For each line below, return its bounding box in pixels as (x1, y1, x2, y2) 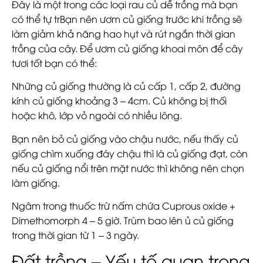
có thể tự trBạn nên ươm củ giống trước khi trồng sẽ (12, 12, 242, 25)
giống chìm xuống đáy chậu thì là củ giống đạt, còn (12, 146, 248, 160)
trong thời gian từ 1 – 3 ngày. (12, 228, 139, 241)
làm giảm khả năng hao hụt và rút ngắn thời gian (12, 26, 235, 40)
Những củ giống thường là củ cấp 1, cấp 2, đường (12, 79, 241, 93)
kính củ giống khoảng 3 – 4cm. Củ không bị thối (12, 94, 227, 107)
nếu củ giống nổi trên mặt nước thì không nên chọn (12, 161, 244, 174)
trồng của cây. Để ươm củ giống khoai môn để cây (12, 41, 243, 55)
